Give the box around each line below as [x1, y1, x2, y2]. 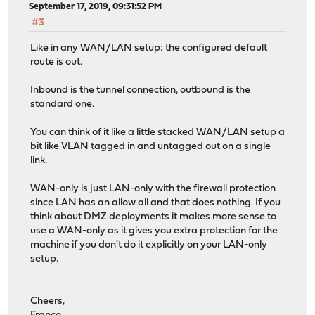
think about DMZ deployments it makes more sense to [30, 212, 277, 223]
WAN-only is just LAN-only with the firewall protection [30, 184, 276, 195]
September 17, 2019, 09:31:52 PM [29, 2, 162, 11]
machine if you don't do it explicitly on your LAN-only [30, 240, 268, 251]
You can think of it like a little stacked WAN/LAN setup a [30, 127, 285, 139]
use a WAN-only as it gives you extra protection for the [30, 226, 278, 237]
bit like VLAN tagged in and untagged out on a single [30, 141, 271, 153]
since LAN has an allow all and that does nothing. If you [30, 198, 281, 209]
